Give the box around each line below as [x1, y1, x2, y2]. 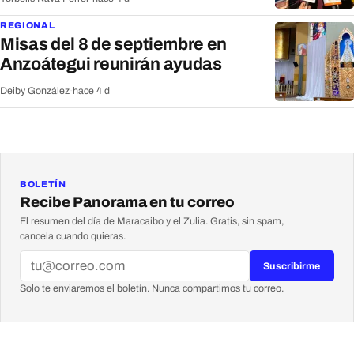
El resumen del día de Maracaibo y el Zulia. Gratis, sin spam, [20, 216, 284, 228]
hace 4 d [73, 85, 110, 96]
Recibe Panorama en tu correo [20, 194, 235, 211]
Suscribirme [263, 260, 321, 272]
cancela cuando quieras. [20, 231, 126, 243]
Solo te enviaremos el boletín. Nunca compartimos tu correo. [20, 282, 284, 294]
